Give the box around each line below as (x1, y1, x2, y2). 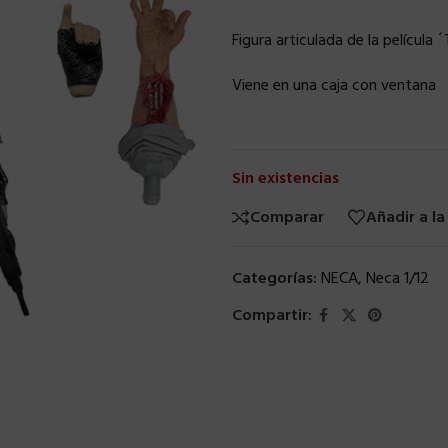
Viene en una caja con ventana (231, 73, 436, 99)
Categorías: (231, 266, 317, 292)
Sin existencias (231, 166, 339, 192)
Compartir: (231, 303, 312, 329)
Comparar (249, 204, 324, 231)
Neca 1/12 (365, 266, 429, 292)
